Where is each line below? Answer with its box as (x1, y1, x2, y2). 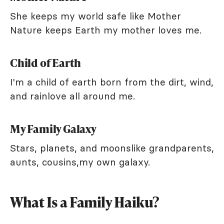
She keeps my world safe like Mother (10, 9, 181, 22)
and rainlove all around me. (10, 89, 135, 102)
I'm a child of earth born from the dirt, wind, (10, 75, 213, 88)
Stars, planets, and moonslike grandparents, (10, 141, 214, 154)
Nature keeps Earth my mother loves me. (10, 23, 201, 36)
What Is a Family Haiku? (10, 192, 159, 211)
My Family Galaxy (10, 120, 96, 136)
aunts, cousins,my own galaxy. (10, 155, 150, 168)
